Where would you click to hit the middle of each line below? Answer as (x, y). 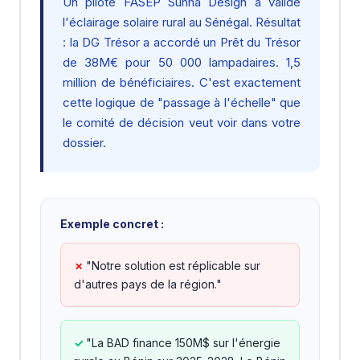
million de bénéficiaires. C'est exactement (182, 82)
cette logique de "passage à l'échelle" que (182, 102)
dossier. (84, 143)
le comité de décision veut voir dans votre (182, 123)
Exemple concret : (112, 224)
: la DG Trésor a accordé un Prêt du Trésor (182, 42)
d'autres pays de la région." (148, 284)
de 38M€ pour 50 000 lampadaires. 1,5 (182, 62)
